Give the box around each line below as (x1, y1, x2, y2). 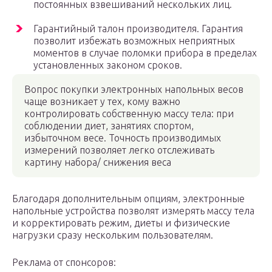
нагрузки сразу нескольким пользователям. (12, 229, 213, 241)
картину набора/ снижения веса (24, 157, 171, 168)
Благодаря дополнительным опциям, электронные (12, 193, 245, 205)
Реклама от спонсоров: (12, 257, 116, 268)
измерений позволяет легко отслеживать (24, 144, 214, 156)
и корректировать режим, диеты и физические (12, 217, 230, 229)
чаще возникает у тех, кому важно (24, 96, 180, 107)
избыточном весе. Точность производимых (24, 132, 221, 144)
